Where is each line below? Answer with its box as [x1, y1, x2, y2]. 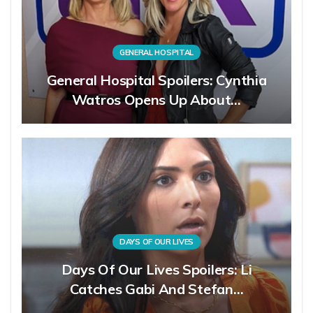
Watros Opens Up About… [71, 91, 242, 109]
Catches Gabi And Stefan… [69, 280, 244, 298]
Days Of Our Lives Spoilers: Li [61, 261, 252, 279]
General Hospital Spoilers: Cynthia [46, 71, 267, 89]
